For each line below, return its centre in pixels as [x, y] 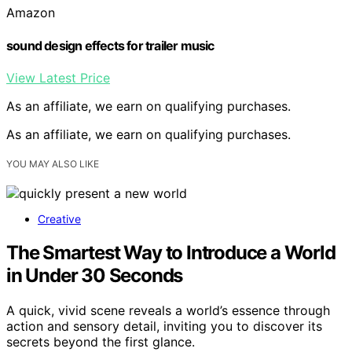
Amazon [31, 13]
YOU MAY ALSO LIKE [53, 164]
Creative [59, 219]
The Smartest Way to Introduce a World [171, 252]
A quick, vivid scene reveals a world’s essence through [168, 310]
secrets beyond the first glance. [101, 341]
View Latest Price [58, 77]
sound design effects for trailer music [110, 45]
